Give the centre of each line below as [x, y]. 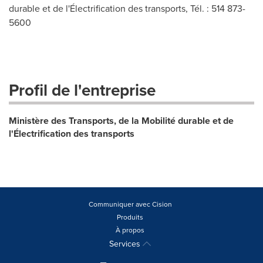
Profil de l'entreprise [82, 90]
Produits [130, 217]
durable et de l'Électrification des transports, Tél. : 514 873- [127, 8]
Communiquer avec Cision [130, 204]
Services [126, 244]
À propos [130, 230]
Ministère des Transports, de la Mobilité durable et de [121, 121]
